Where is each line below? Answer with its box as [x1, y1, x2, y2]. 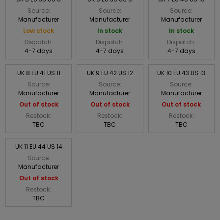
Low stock [23, 26, 55, 35]
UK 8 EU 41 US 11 [17, 68, 60, 77]
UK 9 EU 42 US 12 [86, 68, 133, 77]
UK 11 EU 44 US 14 [15, 142, 62, 151]
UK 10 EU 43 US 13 [157, 68, 206, 77]
